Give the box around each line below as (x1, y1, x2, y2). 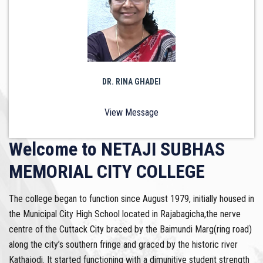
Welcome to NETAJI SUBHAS (9, 137, 225, 160)
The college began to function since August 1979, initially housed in (9, 193, 254, 204)
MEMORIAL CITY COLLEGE (9, 160, 205, 183)
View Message (104, 106, 159, 118)
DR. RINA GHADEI (102, 76, 161, 86)
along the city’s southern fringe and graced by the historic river (9, 238, 238, 250)
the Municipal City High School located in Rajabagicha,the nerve (9, 208, 241, 220)
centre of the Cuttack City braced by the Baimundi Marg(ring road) (9, 223, 252, 235)
